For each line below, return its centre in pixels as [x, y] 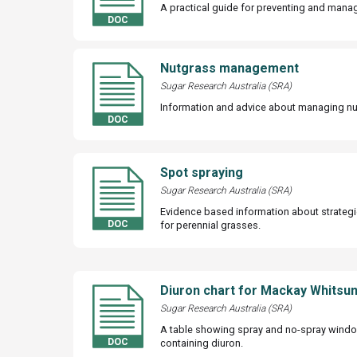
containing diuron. [201, 343]
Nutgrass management [229, 68]
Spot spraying [201, 172]
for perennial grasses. [210, 225]
